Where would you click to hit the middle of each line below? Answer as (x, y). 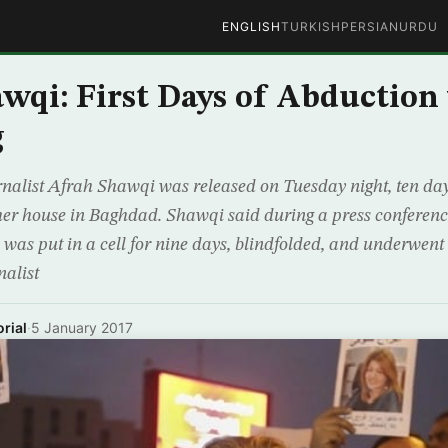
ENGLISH (251, 26)
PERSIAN (369, 26)
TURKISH (310, 26)
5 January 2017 (82, 327)
